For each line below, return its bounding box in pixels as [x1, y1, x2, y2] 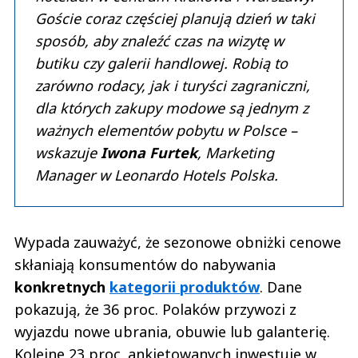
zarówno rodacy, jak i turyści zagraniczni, [35, 76, 310, 96]
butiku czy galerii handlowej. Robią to [35, 54, 288, 74]
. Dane [260, 277, 302, 297]
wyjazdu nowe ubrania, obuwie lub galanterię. [14, 322, 330, 342]
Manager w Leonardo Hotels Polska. [35, 165, 278, 185]
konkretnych [14, 277, 109, 297]
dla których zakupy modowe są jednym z [35, 98, 308, 118]
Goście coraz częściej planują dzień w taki [35, 9, 315, 29]
